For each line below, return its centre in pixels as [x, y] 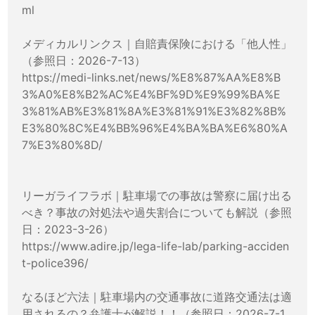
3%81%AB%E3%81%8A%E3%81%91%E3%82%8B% [154, 111]
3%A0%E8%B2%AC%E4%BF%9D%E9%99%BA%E [152, 94]
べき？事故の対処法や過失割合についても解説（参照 [157, 212]
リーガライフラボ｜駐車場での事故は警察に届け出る [157, 195]
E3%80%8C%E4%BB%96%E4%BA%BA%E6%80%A [155, 128]
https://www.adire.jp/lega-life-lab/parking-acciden [156, 246]
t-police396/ [56, 263]
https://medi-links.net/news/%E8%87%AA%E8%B [152, 77]
